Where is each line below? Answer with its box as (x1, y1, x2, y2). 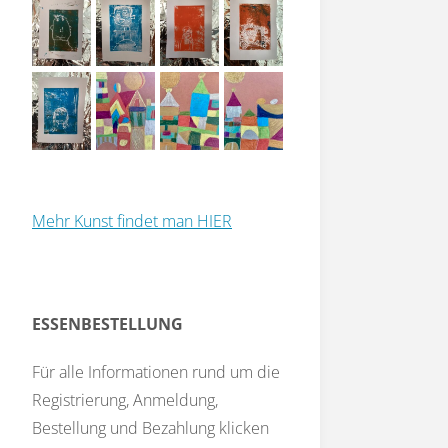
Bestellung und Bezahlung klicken (32, 417, 269, 440)
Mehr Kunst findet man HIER (32, 210, 232, 233)
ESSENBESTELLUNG (32, 313, 183, 336)
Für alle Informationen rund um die (32, 361, 280, 384)
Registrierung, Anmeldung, (32, 389, 218, 412)
